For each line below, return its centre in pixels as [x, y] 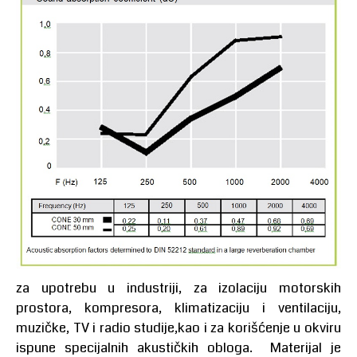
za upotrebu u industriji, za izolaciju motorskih [178, 288]
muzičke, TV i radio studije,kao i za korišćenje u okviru [178, 328]
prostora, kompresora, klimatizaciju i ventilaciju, [178, 308]
